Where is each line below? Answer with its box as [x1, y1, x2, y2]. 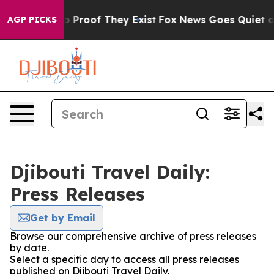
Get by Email [30, 212, 95, 224]
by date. [10, 242, 49, 254]
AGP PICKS [7, 14, 57, 25]
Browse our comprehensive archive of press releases [10, 230, 256, 242]
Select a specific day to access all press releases [10, 253, 239, 265]
